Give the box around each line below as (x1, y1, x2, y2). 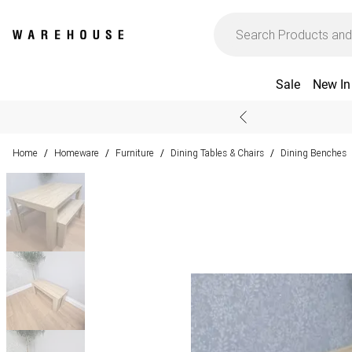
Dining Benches (280, 147, 346, 159)
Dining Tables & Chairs (170, 147, 264, 159)
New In (312, 77, 350, 92)
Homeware (54, 147, 99, 159)
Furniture (115, 147, 154, 159)
